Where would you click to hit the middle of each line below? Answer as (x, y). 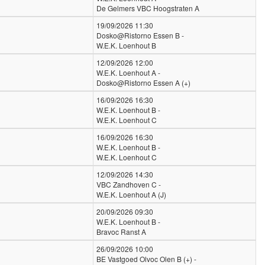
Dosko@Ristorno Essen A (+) (143, 83)
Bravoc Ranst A (121, 232)
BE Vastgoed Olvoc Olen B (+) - (146, 259)
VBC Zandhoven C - (129, 184)
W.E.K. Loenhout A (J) (131, 194)
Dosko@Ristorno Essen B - (140, 35)
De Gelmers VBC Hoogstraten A (148, 8)
